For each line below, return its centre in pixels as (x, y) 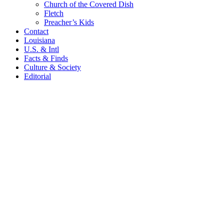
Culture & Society (52, 67)
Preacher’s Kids (69, 22)
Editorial (37, 76)
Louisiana (39, 40)
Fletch (54, 13)
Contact (36, 31)
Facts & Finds (46, 58)
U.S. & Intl (41, 49)
